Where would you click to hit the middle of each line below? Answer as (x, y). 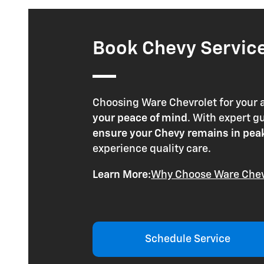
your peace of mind (140, 119)
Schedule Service (188, 240)
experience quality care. (152, 149)
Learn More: (122, 175)
